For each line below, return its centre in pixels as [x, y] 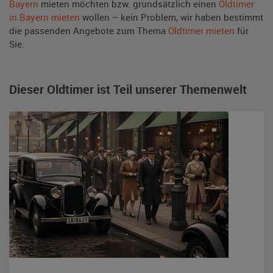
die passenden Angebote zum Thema [89, 30]
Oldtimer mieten [201, 30]
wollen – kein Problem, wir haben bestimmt [172, 17]
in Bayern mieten [44, 17]
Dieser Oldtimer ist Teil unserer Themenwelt [128, 89]
